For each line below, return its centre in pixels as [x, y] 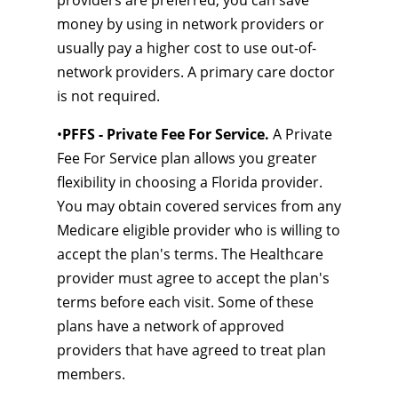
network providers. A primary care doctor [196, 72]
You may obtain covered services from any [199, 206]
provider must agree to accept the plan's [193, 278]
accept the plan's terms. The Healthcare [190, 254]
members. [91, 374]
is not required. [108, 96]
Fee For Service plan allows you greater [187, 158]
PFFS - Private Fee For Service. [166, 134]
